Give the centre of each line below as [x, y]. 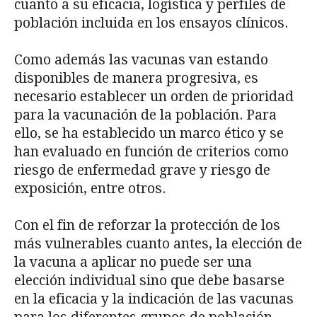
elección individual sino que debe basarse [149, 281]
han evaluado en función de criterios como [151, 152]
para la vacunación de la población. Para [145, 115]
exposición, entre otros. [90, 189]
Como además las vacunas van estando [141, 60]
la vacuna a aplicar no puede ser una [133, 263]
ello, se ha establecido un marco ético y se [149, 134]
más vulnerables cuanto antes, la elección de [158, 244]
